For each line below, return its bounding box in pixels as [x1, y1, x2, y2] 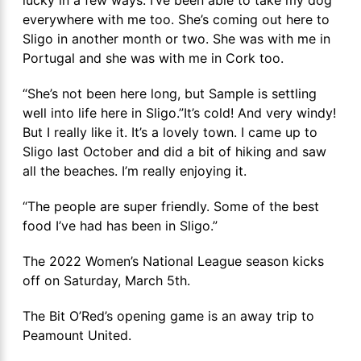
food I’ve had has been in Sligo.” [23, 217, 218, 234]
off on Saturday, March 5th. [23, 272, 190, 288]
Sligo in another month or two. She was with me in [23, 30, 330, 47]
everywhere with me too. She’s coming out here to [23, 10, 330, 27]
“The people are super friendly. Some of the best [23, 197, 319, 214]
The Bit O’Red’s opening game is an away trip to [23, 307, 314, 324]
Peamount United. [23, 326, 131, 343]
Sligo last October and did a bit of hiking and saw [23, 143, 326, 160]
